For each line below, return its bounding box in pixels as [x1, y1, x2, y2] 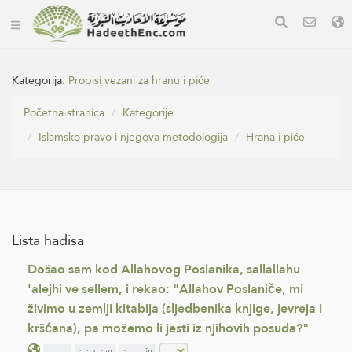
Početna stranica [24, 102, 104, 123]
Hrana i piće [246, 126, 305, 147]
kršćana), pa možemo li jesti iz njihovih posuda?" [27, 317, 309, 339]
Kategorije [123, 102, 174, 123]
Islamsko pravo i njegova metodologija [38, 126, 228, 147]
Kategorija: [12, 70, 68, 90]
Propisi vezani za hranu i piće [68, 70, 210, 90]
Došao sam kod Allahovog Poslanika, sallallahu [27, 258, 300, 280]
